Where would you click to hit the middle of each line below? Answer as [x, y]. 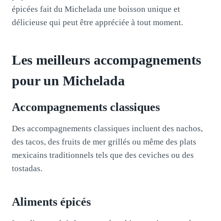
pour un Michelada [68, 80]
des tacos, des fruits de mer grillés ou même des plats [104, 142]
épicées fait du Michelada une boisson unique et [96, 9]
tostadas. [27, 168]
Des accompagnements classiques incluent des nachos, [107, 128]
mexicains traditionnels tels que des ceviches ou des [103, 155]
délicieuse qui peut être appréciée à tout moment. [97, 22]
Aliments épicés [51, 202]
